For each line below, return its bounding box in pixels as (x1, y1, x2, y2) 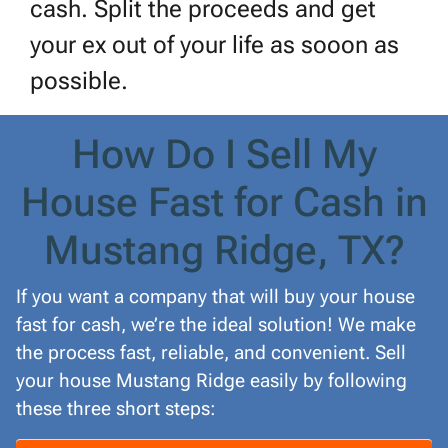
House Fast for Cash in (20, 179, 428, 227)
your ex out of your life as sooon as (30, 31, 399, 60)
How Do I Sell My (71, 131, 377, 179)
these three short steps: (16, 397, 216, 421)
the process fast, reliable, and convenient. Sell (16, 341, 406, 365)
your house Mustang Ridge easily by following (16, 369, 407, 393)
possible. (30, 67, 128, 96)
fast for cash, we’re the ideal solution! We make (16, 313, 416, 337)
